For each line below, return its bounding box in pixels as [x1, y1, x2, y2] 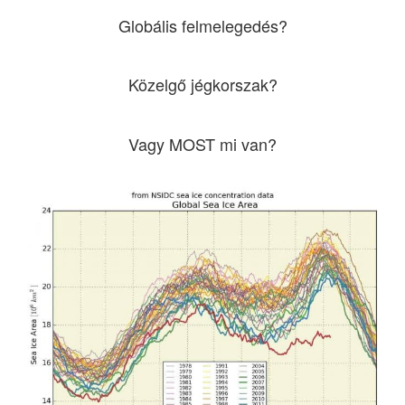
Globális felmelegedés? [118, 13, 287, 37]
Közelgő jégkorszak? [127, 72, 278, 97]
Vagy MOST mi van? [128, 131, 277, 155]
